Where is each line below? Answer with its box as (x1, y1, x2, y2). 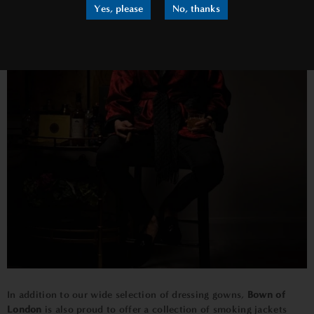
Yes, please (94, 3, 143, 15)
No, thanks (172, 3, 220, 15)
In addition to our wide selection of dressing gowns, (7, 288, 245, 301)
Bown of (244, 288, 285, 301)
